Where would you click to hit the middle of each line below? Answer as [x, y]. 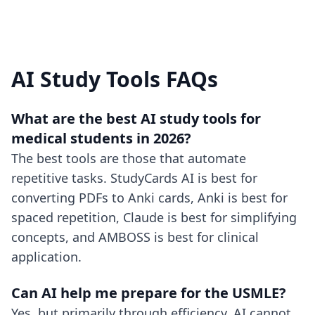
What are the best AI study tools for [136, 118]
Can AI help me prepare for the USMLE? [149, 293]
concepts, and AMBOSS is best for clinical [135, 237]
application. [46, 257]
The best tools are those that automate [129, 158]
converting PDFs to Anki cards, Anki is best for [149, 198]
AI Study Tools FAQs [115, 79]
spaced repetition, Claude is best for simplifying [154, 217]
